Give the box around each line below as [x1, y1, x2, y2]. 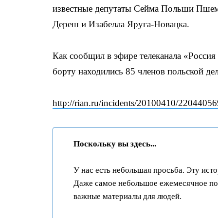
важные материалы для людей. [73, 192, 182, 201]
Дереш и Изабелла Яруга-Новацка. [53, 19, 189, 29]
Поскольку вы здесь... [73, 139, 156, 148]
